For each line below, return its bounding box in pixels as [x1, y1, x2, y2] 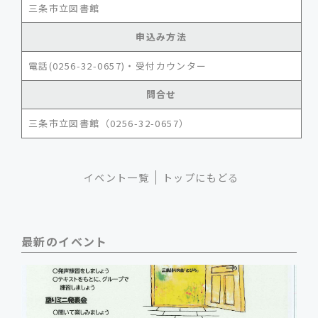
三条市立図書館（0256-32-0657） [28, 116, 190, 130]
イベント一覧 [83, 170, 150, 185]
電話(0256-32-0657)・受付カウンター [28, 58, 207, 72]
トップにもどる [162, 170, 239, 185]
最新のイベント [21, 233, 108, 251]
